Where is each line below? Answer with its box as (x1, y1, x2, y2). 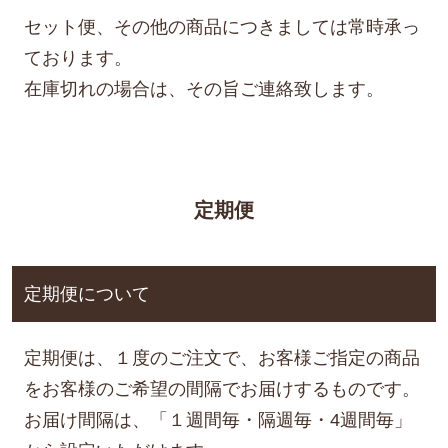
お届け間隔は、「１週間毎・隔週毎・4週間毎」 (23, 409, 412, 430)
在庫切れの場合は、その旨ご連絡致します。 (23, 78, 384, 99)
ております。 (23, 47, 132, 68)
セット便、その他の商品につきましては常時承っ (23, 16, 420, 37)
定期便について (23, 283, 150, 304)
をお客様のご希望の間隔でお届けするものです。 (23, 378, 420, 399)
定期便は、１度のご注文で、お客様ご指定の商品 (23, 347, 420, 368)
